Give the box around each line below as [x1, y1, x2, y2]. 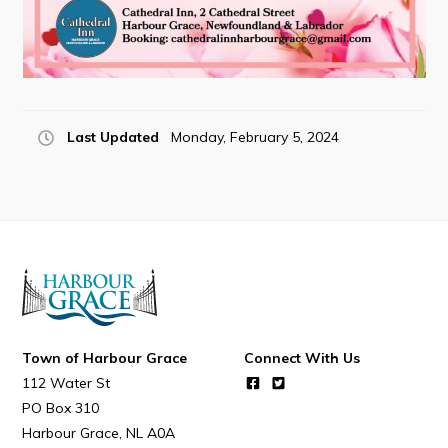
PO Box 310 [22, 399, 100, 417]
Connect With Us [244, 349, 361, 367]
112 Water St [22, 374, 111, 392]
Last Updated [67, 128, 160, 146]
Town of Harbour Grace [22, 349, 188, 367]
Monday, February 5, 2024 [171, 128, 340, 146]
